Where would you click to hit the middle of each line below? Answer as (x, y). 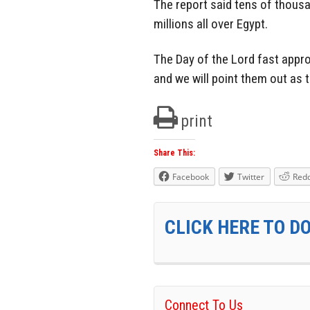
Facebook (191, 176)
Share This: (174, 153)
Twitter (251, 176)
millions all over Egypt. (211, 24)
